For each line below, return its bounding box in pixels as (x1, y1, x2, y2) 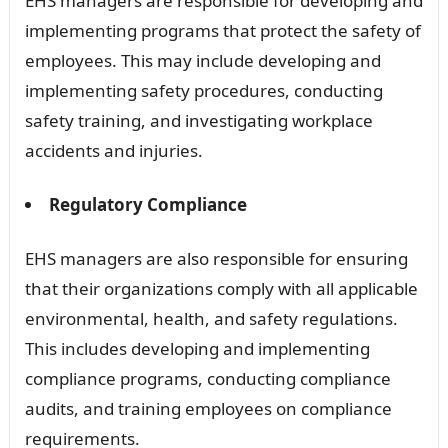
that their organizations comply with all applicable (24, 276, 418, 300)
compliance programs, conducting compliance (24, 366, 391, 390)
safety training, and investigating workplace (24, 108, 373, 132)
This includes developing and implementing (24, 336, 370, 360)
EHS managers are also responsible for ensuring (24, 246, 408, 270)
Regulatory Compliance (48, 192, 247, 216)
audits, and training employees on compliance (24, 396, 392, 420)
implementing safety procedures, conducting (24, 78, 383, 102)
